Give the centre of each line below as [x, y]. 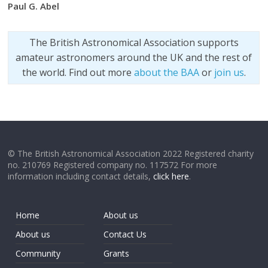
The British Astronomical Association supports [134, 42]
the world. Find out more [78, 72]
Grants [117, 253]
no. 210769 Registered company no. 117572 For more [113, 165]
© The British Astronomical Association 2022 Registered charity [131, 153]
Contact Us [125, 234]
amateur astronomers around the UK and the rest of [134, 57]
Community [38, 253]
